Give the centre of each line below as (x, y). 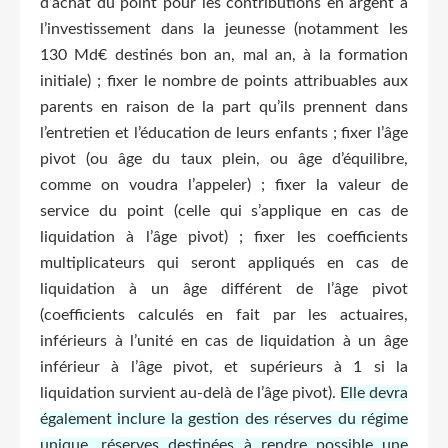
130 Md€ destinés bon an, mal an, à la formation (224, 54)
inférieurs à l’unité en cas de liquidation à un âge (224, 340)
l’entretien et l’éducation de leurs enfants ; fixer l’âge (224, 132)
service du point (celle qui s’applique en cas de (224, 210)
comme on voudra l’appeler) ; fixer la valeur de (224, 184)
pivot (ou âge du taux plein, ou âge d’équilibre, (224, 158)
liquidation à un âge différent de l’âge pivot (224, 288)
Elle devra (374, 392)
